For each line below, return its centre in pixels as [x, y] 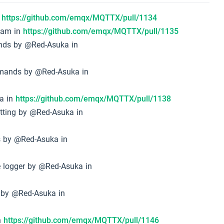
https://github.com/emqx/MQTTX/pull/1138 [93, 99]
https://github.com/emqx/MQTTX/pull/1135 [101, 31]
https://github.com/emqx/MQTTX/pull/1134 [79, 18]
